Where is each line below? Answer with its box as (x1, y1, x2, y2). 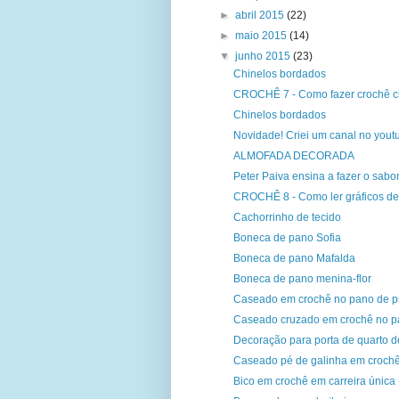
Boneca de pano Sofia (232, 231, 341, 244)
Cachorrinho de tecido (232, 210, 341, 224)
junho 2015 (235, 49, 294, 62)
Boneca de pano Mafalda (232, 251, 355, 265)
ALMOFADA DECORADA (232, 149, 354, 162)
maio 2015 (235, 28, 290, 42)
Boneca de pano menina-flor (232, 272, 371, 285)
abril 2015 (235, 8, 288, 21)
